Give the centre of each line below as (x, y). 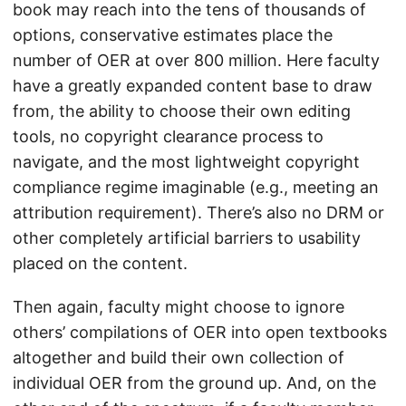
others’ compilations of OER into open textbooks (200, 332)
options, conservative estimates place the (173, 35)
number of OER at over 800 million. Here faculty (196, 60)
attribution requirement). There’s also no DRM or (198, 213)
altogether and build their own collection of (179, 358)
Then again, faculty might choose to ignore (179, 307)
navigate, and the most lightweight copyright (186, 162)
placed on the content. (100, 263)
